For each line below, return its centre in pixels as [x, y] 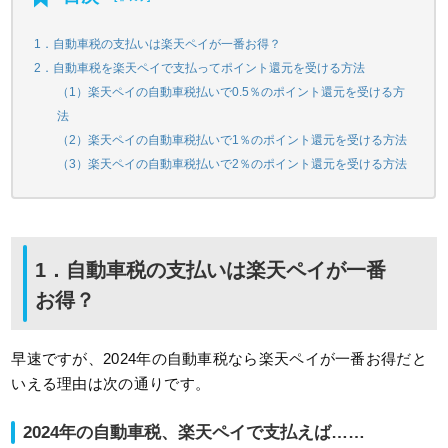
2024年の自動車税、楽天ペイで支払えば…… [194, 432]
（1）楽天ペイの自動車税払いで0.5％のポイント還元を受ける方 [230, 92]
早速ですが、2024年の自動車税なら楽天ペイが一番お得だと [219, 358]
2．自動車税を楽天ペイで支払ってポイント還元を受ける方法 [200, 68]
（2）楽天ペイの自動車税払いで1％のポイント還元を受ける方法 [231, 140]
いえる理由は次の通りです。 [111, 383]
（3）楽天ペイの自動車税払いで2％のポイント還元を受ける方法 [231, 164]
